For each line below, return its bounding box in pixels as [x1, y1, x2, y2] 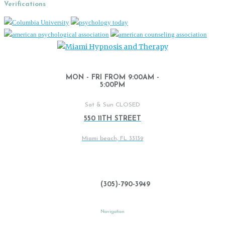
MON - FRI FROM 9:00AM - [66, 74, 159, 82]
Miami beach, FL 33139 [82, 136, 143, 142]
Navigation [100, 209, 125, 214]
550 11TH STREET [84, 115, 141, 123]
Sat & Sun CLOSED [85, 101, 140, 108]
